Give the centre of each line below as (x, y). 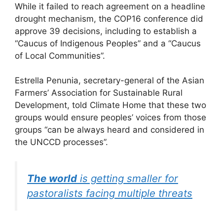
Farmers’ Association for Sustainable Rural (99, 93)
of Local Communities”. (60, 55)
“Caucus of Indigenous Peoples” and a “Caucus (108, 43)
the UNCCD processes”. (61, 142)
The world (52, 178)
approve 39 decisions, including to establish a (106, 31)
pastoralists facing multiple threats (110, 193)
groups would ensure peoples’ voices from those (110, 118)
